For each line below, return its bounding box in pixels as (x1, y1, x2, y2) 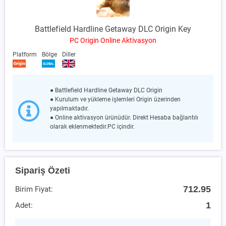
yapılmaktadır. (50, 104, 89, 112)
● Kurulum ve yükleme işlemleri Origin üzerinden (50, 95, 181, 103)
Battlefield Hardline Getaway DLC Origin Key (35, 24, 191, 34)
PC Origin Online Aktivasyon (70, 36, 156, 44)
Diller (62, 50, 76, 58)
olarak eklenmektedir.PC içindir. (50, 123, 135, 130)
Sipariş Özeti (15, 164, 70, 176)
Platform (13, 50, 37, 58)
